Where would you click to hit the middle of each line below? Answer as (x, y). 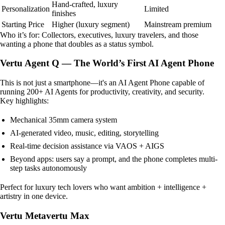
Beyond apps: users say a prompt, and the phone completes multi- (114, 159)
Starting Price (23, 24)
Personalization (26, 9)
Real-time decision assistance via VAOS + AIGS (87, 146)
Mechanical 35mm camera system (64, 120)
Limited (156, 9)
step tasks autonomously (48, 168)
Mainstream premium (178, 24)
